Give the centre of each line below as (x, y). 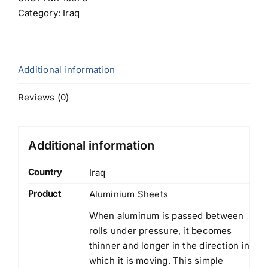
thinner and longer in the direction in (169, 245)
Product (45, 193)
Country (45, 172)
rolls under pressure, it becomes (160, 230)
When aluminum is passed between (166, 215)
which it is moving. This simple (156, 260)
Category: (41, 13)
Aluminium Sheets (129, 194)
